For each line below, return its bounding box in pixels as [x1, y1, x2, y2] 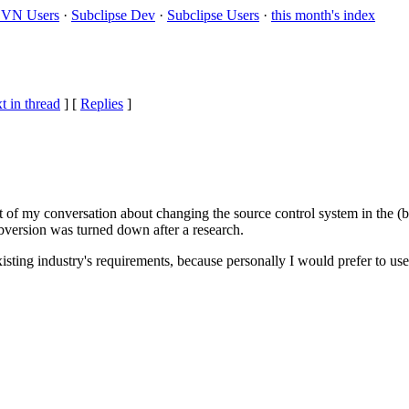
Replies [80, 96, 123, 112]
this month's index [271, 7, 375, 23]
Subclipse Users [167, 7, 259, 23]
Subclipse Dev [71, 7, 155, 23]
